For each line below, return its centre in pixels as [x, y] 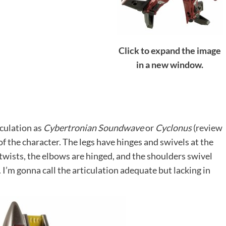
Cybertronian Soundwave [94, 128]
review [209, 128]
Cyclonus [174, 128]
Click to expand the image [170, 50]
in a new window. [170, 64]
